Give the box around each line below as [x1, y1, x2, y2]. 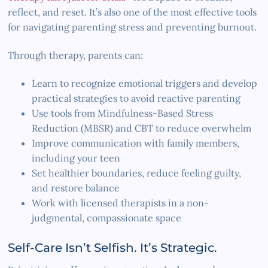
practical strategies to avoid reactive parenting [32, 92, 241, 104]
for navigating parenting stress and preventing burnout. [8, 20, 257, 33]
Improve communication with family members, [32, 136, 240, 149]
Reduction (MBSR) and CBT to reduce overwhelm [32, 121, 252, 134]
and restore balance [32, 181, 120, 194]
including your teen [32, 151, 121, 164]
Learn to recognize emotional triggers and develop [32, 77, 258, 89]
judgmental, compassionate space [32, 211, 182, 224]
